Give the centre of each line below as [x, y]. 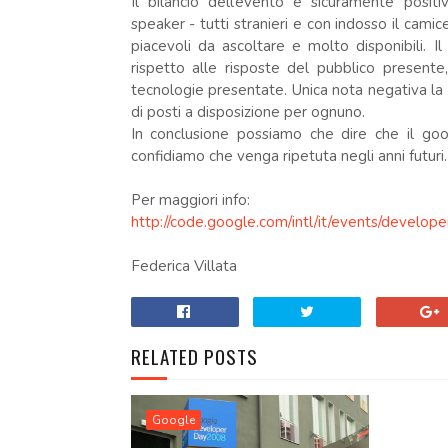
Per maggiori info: [190, 200]
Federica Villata [183, 266]
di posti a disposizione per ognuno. [247, 112]
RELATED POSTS [194, 356]
